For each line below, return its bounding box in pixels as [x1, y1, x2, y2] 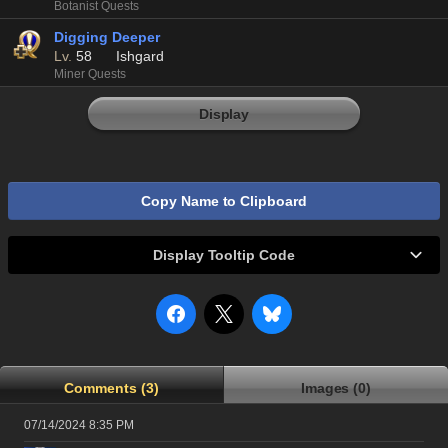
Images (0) [300, 380, 372, 396]
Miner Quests [54, 67, 126, 81]
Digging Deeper [54, 29, 160, 45]
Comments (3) [64, 380, 159, 396]
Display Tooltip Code [152, 247, 296, 263]
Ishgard [115, 48, 164, 64]
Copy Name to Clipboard [140, 193, 308, 209]
